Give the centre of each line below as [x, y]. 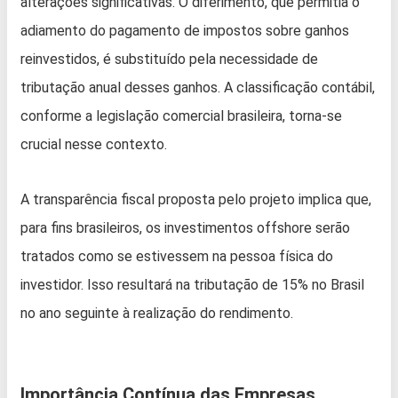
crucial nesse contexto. [94, 145]
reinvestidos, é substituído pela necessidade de [169, 60]
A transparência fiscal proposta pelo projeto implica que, [196, 200]
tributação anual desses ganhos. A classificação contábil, [198, 88]
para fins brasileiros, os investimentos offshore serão [185, 228]
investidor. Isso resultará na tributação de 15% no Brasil [192, 285]
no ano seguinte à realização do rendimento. [157, 314]
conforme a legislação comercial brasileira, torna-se [181, 116]
